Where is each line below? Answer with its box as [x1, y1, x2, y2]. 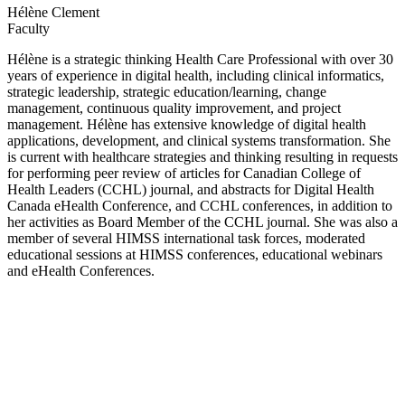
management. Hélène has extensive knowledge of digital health [7, 117, 366, 133]
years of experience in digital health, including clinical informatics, [7, 68, 384, 84]
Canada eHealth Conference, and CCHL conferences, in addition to [7, 198, 392, 214]
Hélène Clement [7, 5, 99, 21]
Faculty [7, 21, 50, 37]
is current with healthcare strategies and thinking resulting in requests [7, 149, 398, 165]
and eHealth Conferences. [7, 263, 155, 279]
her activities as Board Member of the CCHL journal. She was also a [7, 214, 398, 231]
